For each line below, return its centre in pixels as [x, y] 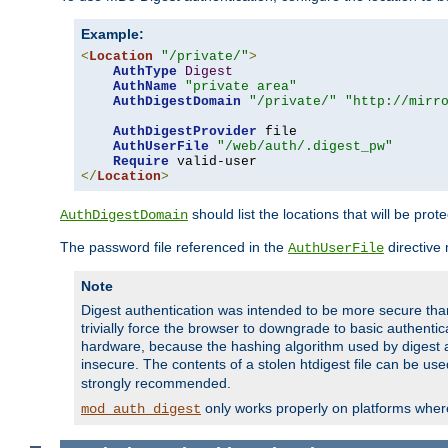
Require [141, 161]
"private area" [241, 86]
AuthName [145, 86]
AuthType [145, 71]
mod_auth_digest [141, 408]
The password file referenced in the [174, 246]
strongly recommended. [156, 382]
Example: [112, 33]
